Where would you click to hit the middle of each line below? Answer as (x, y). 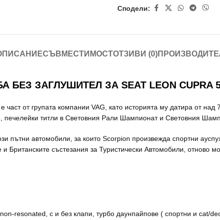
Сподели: (134, 8)
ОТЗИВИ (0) (135, 54)
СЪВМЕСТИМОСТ (78, 54)
